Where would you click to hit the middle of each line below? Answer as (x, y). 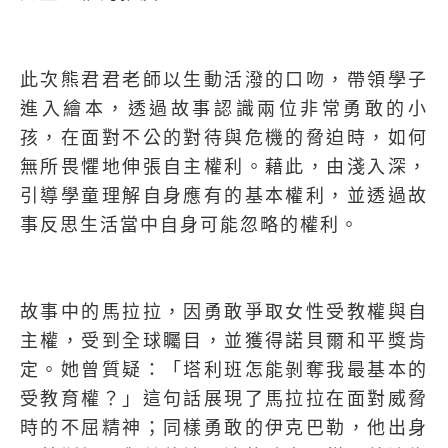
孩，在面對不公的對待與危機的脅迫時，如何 (224, 138)
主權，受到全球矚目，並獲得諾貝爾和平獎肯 (224, 341)
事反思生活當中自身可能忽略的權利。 (190, 225)
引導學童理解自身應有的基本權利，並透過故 (224, 196)
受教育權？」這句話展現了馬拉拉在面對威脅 (224, 399)
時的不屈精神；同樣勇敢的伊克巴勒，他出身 (224, 428)
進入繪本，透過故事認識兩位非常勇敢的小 (224, 109)
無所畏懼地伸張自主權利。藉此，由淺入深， (224, 167)
